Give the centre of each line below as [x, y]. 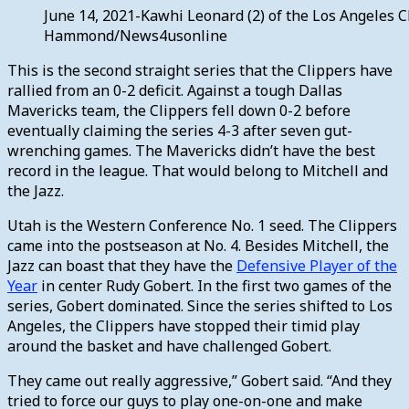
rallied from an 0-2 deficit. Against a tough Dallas [175, 90]
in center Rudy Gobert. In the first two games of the [215, 285]
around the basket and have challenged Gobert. [171, 346]
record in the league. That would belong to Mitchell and [198, 170]
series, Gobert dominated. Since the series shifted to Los [200, 305]
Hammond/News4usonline [136, 35]
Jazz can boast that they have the [122, 265]
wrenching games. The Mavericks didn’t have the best [191, 150]
